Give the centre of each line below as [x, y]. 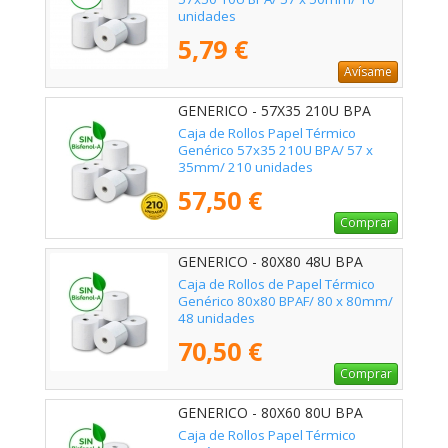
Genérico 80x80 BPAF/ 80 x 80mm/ [285, 301]
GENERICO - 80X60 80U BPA [270, 413]
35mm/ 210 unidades [245, 167]
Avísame [368, 72]
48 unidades [216, 318]
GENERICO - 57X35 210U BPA [274, 111]
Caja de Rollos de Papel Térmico [276, 284]
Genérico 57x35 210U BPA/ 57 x [275, 150]
